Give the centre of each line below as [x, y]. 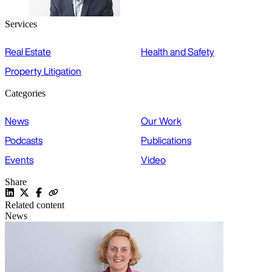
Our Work [161, 121]
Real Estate [28, 52]
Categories [25, 93]
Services [21, 24]
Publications [166, 141]
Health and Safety [178, 52]
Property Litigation [43, 71]
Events [19, 160]
